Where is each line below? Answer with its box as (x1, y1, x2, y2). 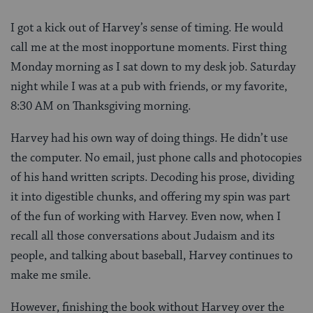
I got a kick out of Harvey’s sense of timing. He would (10, 20, 283, 36)
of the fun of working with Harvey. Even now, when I (10, 208, 281, 224)
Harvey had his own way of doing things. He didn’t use (10, 130, 288, 146)
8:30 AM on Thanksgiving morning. (10, 98, 191, 114)
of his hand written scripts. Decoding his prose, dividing (10, 169, 294, 185)
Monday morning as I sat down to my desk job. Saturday (10, 59, 296, 75)
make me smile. (10, 267, 91, 283)
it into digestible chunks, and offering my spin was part (10, 189, 290, 205)
